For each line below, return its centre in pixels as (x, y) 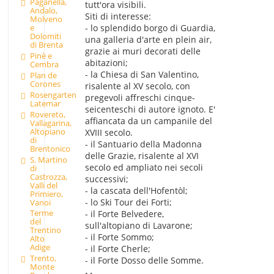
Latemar (45, 103)
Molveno (46, 19)
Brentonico (50, 148)
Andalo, (43, 11)
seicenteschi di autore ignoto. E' (150, 109)
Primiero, (46, 194)
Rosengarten (53, 94)
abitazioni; (106, 63)
